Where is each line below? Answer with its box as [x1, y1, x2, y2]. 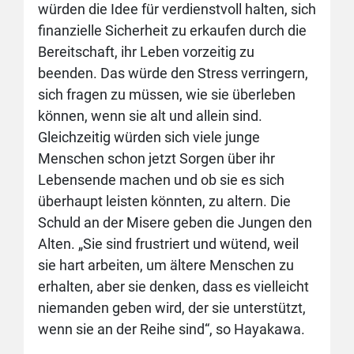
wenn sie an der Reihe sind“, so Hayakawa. [38, 321, 305, 337]
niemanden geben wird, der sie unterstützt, [38, 299, 306, 316]
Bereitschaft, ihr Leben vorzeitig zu [38, 43, 254, 60]
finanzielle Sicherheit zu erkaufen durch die [38, 22, 307, 39]
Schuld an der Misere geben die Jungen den [38, 214, 312, 231]
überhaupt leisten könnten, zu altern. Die [38, 193, 291, 209]
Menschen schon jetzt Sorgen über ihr [38, 150, 275, 167]
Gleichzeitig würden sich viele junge [38, 129, 260, 145]
